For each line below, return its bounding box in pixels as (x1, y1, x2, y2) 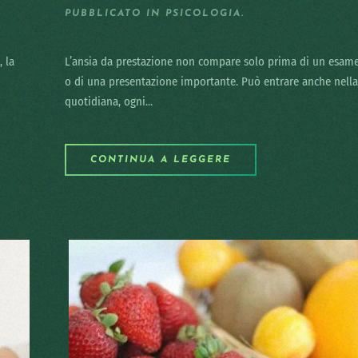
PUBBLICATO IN (65, 9, 165, 18)
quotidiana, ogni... (65, 94, 153, 109)
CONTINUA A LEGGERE (90, 155, 231, 165)
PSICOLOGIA (165, 9, 241, 18)
